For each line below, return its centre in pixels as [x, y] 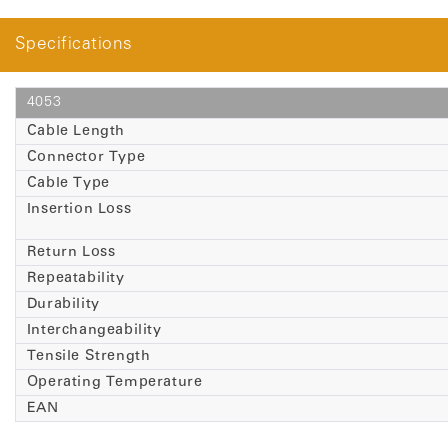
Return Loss [71, 252]
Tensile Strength [88, 356]
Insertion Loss [79, 209]
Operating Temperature [114, 382]
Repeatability [75, 278]
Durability [63, 304]
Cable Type [68, 183]
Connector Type [86, 157]
